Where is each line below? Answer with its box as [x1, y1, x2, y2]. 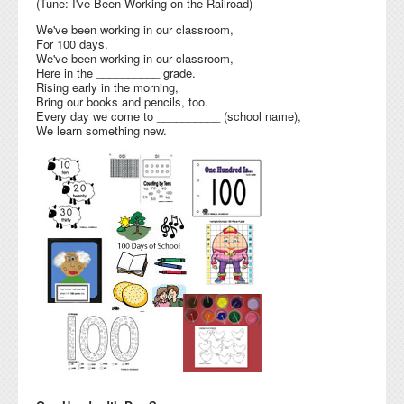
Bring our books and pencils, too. [36, 92, 208, 110]
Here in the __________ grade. [36, 63, 196, 81]
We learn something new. [36, 121, 167, 139]
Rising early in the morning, [36, 78, 179, 96]
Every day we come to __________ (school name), [36, 106, 301, 124]
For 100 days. [36, 34, 108, 52]
